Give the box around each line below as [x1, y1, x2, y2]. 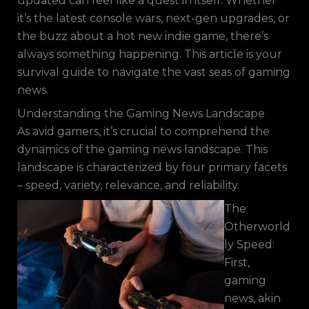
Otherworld [223, 220, 290, 233]
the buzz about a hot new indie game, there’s [17, 30, 268, 43]
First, [223, 256, 250, 269]
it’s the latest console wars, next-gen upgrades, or [17, 12, 290, 25]
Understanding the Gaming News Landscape [17, 107, 265, 120]
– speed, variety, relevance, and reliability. [17, 179, 239, 192]
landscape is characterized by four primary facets [17, 161, 287, 174]
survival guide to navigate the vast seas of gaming [17, 66, 290, 79]
